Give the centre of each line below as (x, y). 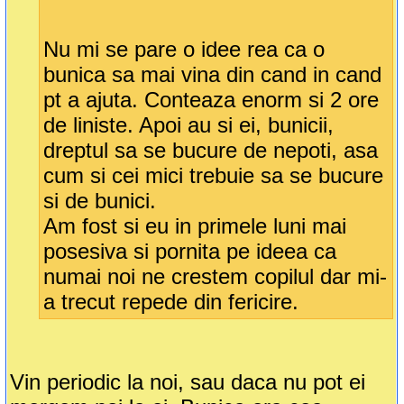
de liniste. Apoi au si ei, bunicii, (189, 125)
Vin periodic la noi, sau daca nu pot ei (188, 382)
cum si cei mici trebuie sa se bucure (214, 176)
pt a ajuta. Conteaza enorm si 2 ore (211, 100)
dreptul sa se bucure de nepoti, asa (211, 151)
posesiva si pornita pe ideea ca (190, 252)
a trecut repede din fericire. (171, 302)
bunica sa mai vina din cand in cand (213, 75)
